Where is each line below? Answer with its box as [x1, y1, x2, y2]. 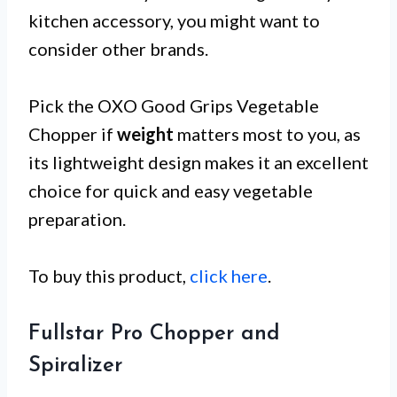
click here [190, 265, 268, 287]
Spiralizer [28, 355, 122, 378]
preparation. [28, 208, 126, 230]
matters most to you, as [174, 123, 361, 145]
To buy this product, [28, 265, 190, 287]
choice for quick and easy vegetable [28, 180, 313, 202]
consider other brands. [28, 38, 208, 60]
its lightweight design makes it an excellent [28, 152, 369, 174]
